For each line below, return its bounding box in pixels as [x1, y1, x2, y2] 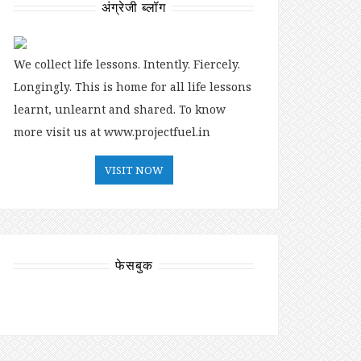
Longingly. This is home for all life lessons [14, 78, 251, 94]
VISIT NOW [104, 162, 164, 177]
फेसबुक [114, 255, 153, 274]
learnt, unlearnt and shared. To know [14, 101, 226, 117]
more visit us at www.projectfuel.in [14, 123, 210, 139]
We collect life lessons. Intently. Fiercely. [14, 56, 240, 72]
